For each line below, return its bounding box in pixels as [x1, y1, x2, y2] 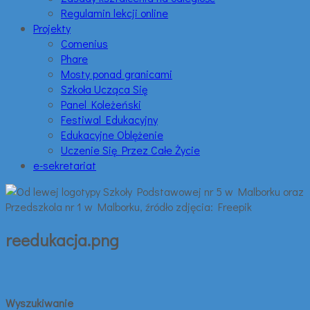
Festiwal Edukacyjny [61, 112, 158, 127]
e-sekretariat [33, 158, 96, 172]
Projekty [33, 21, 71, 35]
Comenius [61, 36, 108, 51]
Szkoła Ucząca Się [61, 82, 147, 96]
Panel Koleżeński [61, 97, 141, 111]
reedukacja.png [6, 228, 119, 250]
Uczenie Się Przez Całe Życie [61, 143, 200, 157]
